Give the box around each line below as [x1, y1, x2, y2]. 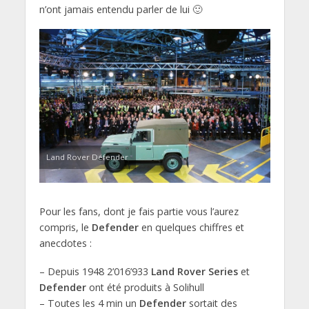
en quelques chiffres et [138, 221, 244, 235]
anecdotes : [39, 237, 92, 250]
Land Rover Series [150, 265, 238, 279]
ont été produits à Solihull [86, 281, 204, 295]
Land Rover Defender [46, 152, 128, 163]
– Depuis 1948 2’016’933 [39, 265, 151, 279]
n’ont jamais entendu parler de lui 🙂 [39, 2, 202, 16]
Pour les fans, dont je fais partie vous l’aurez [39, 205, 239, 219]
